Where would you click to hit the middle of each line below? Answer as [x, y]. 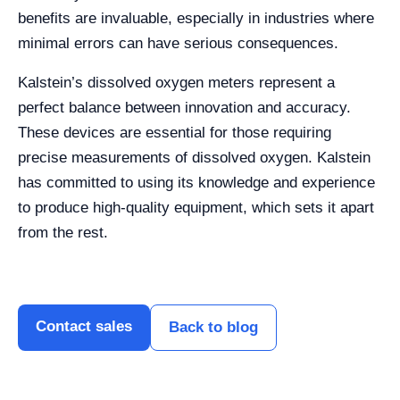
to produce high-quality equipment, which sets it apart [196, 208]
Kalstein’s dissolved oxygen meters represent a [176, 83]
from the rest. [63, 233]
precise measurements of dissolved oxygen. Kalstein [194, 158]
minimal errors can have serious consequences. [178, 43]
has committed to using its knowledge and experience [196, 183]
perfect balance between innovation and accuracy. [184, 108]
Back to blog [213, 327]
